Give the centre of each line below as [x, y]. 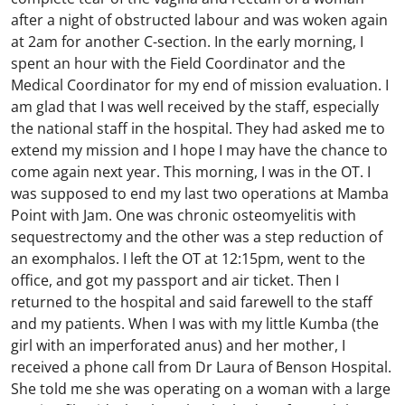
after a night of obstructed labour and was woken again [199, 20]
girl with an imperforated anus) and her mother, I [178, 345]
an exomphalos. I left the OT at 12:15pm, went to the [188, 259]
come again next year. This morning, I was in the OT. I [191, 172]
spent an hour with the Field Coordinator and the [178, 63]
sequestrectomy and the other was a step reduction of [197, 237]
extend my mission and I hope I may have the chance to [199, 150]
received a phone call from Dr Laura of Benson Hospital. [201, 367]
